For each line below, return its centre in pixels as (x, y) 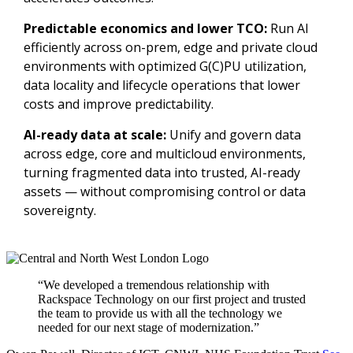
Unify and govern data (233, 134)
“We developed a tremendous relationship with (154, 284)
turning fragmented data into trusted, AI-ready (162, 172)
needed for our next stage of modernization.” (149, 327)
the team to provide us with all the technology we (160, 313)
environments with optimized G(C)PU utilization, (165, 66)
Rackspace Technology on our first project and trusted (172, 299)
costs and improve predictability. (118, 104)
